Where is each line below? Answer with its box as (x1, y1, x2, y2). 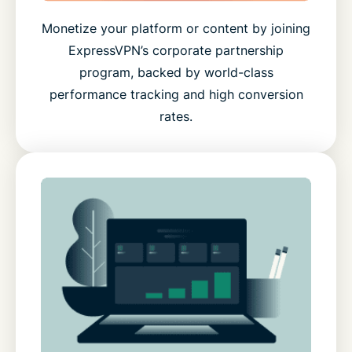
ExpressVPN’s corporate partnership (68, 42, 284, 58)
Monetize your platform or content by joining (42, 20, 310, 36)
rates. (159, 108, 192, 124)
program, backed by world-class (79, 64, 273, 80)
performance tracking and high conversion (49, 86, 303, 102)
